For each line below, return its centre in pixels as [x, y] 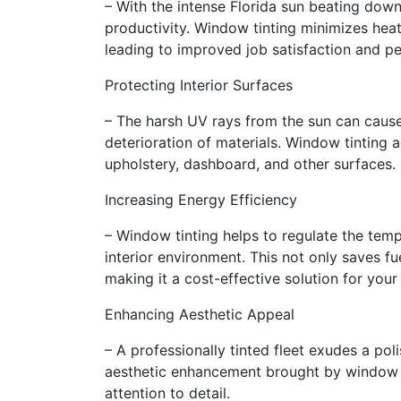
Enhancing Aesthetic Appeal [200, 314]
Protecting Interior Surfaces [199, 85]
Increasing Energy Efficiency [201, 200]
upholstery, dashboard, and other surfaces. [250, 164]
